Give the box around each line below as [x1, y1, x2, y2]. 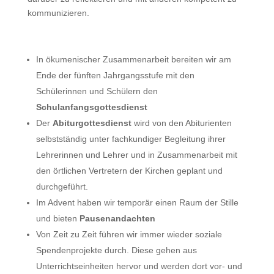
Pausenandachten [79, 213, 155, 223]
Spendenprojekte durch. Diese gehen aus [35, 245, 197, 255]
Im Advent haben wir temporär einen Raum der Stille [35, 198, 239, 207]
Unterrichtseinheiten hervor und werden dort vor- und [35, 261, 242, 271]
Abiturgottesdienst [52, 118, 131, 128]
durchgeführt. [35, 182, 88, 191]
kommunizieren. [27, 8, 89, 18]
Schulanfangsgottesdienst [35, 102, 147, 112]
